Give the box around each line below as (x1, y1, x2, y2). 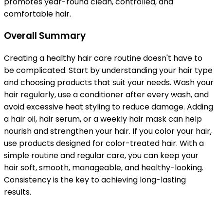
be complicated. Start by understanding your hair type (4, 64, 213, 76)
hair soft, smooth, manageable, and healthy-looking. (4, 162, 203, 173)
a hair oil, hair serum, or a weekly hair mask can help (4, 113, 202, 125)
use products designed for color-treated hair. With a (4, 137, 204, 149)
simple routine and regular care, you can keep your (4, 149, 199, 161)
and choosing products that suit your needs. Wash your (4, 76, 214, 88)
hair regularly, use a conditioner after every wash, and (4, 89, 209, 100)
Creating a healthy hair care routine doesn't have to (4, 52, 202, 64)
